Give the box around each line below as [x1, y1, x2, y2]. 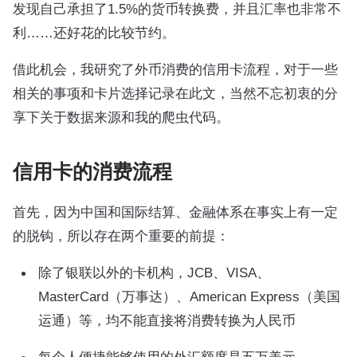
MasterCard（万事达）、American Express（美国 [38, 288, 340, 304]
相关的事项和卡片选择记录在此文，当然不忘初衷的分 [13, 85, 338, 101]
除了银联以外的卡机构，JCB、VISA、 [38, 265, 270, 280]
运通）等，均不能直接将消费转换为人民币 [38, 312, 296, 328]
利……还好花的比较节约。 [13, 25, 175, 41]
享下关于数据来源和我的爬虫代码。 [13, 109, 229, 125]
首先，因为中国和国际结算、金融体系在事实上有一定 [13, 204, 338, 220]
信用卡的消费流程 [13, 163, 172, 182]
